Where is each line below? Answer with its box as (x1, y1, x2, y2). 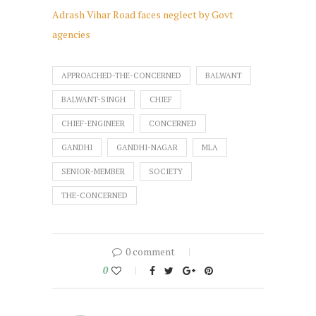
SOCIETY (149, 166, 183, 177)
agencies (52, 28, 90, 42)
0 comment (126, 245, 175, 259)
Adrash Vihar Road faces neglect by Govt (52, 8, 233, 22)
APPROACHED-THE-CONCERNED (61, 71, 181, 81)
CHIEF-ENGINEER (61, 119, 125, 129)
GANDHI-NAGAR (116, 142, 178, 153)
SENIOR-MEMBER (61, 166, 125, 177)
